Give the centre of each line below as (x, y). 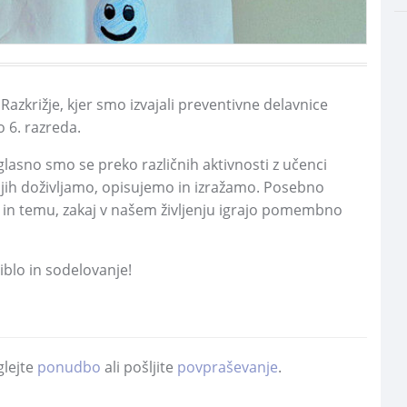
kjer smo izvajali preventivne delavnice (196, 104)
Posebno (292, 187)
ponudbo (69, 367)
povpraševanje (228, 367)
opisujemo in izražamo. (179, 187)
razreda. (51, 127)
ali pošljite (139, 367)
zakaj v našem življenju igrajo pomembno (201, 210)
